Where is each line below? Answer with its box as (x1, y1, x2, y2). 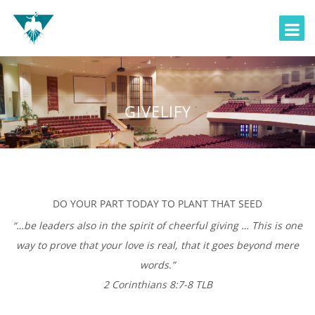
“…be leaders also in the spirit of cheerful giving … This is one (13, 218, 302, 232)
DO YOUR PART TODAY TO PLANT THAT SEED (53, 196, 262, 210)
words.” (140, 257, 175, 271)
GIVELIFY (124, 100, 191, 122)
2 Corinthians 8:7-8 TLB (103, 277, 212, 291)
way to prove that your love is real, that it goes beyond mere (16, 238, 299, 252)
